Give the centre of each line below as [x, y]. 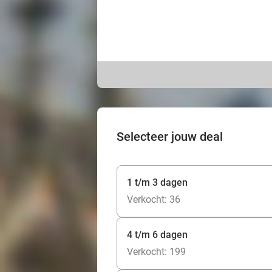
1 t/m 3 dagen [157, 182]
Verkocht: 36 [154, 199]
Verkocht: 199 [156, 252]
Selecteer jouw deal [170, 137]
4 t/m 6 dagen [157, 235]
